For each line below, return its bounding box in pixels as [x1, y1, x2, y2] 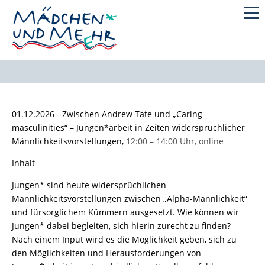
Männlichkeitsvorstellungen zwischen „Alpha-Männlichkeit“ [12, 192, 247, 204]
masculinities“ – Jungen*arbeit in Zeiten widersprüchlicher [12, 121, 245, 133]
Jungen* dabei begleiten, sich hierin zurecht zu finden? [12, 219, 231, 231]
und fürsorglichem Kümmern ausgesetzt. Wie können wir [12, 206, 239, 218]
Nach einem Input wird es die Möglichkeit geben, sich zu [12, 233, 237, 245]
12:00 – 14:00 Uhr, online [124, 135, 226, 147]
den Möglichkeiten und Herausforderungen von [12, 247, 201, 258]
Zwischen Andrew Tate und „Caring [62, 108, 202, 119]
